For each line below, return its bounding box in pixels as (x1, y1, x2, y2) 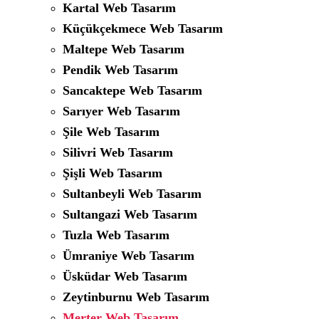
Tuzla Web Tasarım (63, 228, 169, 243)
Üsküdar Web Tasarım (63, 269, 187, 284)
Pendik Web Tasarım (63, 63, 178, 78)
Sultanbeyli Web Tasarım (63, 187, 202, 202)
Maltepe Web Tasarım (63, 42, 184, 57)
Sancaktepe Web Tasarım (63, 83, 202, 98)
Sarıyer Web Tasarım (63, 104, 180, 119)
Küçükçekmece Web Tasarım (63, 21, 223, 36)
